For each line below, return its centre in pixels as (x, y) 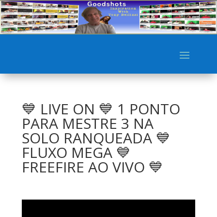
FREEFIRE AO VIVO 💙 (92, 167)
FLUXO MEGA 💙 (76, 153)
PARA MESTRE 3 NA (87, 124)
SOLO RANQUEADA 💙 (96, 138)
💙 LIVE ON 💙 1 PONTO (101, 109)
